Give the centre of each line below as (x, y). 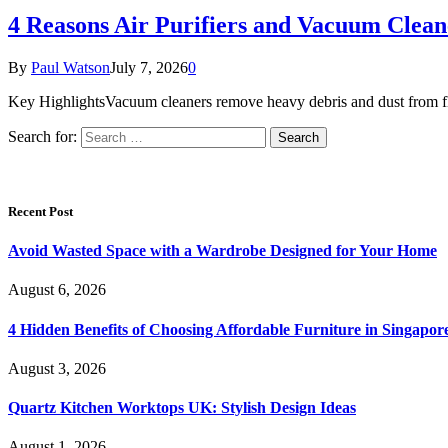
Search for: (42, 136)
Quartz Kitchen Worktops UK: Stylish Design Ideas (182, 408)
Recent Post (40, 211)
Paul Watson (70, 67)
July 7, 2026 (149, 67)
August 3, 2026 (57, 368)
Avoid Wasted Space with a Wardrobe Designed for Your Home (222, 251)
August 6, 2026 (57, 290)
